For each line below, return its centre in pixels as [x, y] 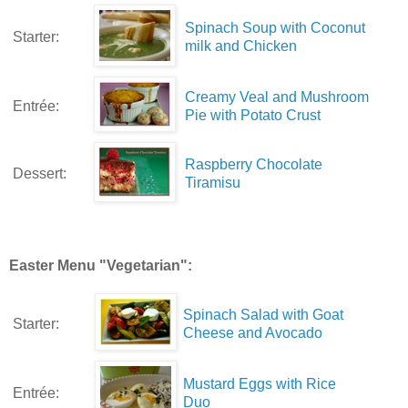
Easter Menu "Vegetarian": [101, 266]
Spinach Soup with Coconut [275, 27]
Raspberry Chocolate [254, 164]
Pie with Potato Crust [253, 115]
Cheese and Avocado [253, 333]
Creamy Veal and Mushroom [277, 97]
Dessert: [40, 173]
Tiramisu [213, 182]
